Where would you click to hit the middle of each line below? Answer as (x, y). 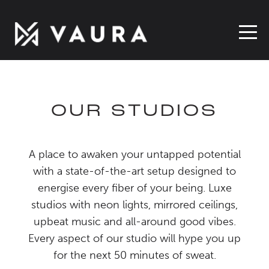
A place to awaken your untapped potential (134, 154)
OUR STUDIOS (134, 112)
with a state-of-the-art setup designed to (134, 171)
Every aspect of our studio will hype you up (134, 238)
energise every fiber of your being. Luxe (134, 188)
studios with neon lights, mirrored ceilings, (134, 205)
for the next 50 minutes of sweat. (134, 255)
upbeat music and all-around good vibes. (134, 222)
